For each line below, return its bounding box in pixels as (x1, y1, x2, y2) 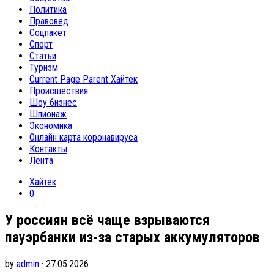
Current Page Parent (29, 73, 111, 85)
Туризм (29, 62, 58, 73)
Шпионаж (29, 108, 67, 120)
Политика (29, 4, 67, 15)
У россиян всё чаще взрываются (5, 211, 210, 229)
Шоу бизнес (29, 97, 77, 108)
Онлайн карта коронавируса (29, 131, 138, 143)
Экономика (29, 120, 72, 131)
